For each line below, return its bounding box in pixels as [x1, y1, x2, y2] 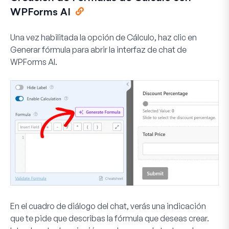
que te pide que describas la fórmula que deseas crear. [10, 213, 209, 223]
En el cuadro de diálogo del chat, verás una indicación [10, 200, 206, 211]
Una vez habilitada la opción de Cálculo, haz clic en [10, 32, 197, 43]
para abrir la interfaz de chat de [71, 44, 187, 55]
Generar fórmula [10, 44, 71, 55]
